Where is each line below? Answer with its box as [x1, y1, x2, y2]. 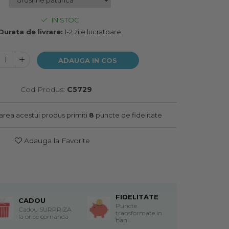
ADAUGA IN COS [58, 56, 118, 64]
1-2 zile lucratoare [63, 27, 122, 36]
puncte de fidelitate [94, 110, 162, 119]
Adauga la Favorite [21, 135, 90, 145]
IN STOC [50, 15, 79, 24]
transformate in [115, 209, 162, 217]
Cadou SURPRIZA [18, 205, 72, 213]
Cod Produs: [20, 84, 65, 94]
